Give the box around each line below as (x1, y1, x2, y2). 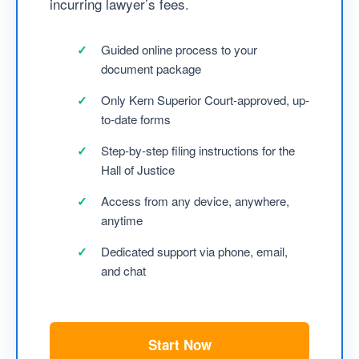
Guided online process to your (101, 40, 257, 58)
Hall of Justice (101, 160, 175, 178)
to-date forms (101, 110, 171, 127)
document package (101, 59, 201, 77)
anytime (101, 211, 143, 228)
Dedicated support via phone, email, (101, 242, 288, 260)
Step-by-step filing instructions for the (101, 141, 295, 159)
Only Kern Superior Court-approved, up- (101, 91, 309, 108)
